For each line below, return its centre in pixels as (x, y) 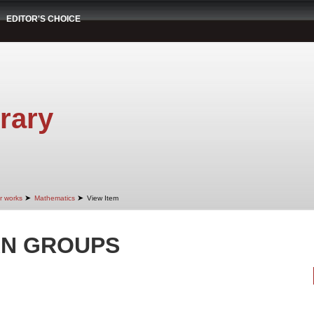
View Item (103, 198)
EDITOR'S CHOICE (43, 19)
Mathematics (55, 198)
